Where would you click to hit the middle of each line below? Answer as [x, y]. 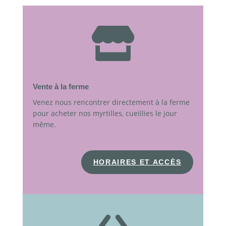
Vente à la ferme [61, 87]
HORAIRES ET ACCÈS [137, 162]
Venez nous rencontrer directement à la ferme [111, 102]
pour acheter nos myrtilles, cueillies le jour [105, 114]
